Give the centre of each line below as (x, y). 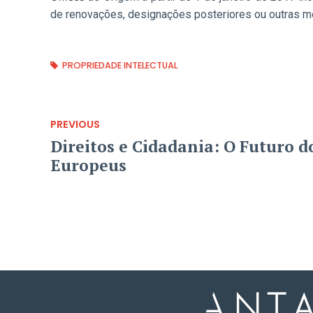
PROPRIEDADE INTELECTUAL (120, 65)
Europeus (88, 166)
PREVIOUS (75, 124)
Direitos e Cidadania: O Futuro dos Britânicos (137, 147)
